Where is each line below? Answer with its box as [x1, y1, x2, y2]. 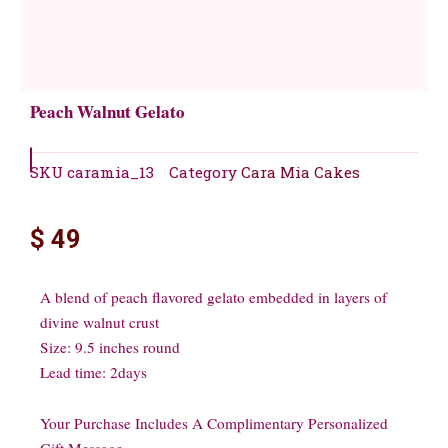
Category [169, 162, 237, 183]
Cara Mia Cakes [241, 162, 360, 183]
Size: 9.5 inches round [40, 336, 180, 357]
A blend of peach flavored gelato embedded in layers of [40, 286, 387, 307]
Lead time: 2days [40, 361, 147, 382]
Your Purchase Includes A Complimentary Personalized [40, 413, 388, 434]
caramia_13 [67, 162, 154, 183]
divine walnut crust [40, 311, 159, 332]
